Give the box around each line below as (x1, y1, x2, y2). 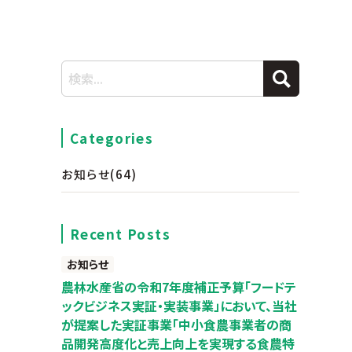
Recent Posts (69, 224, 171, 244)
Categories (69, 128, 154, 148)
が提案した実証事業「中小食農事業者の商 (61, 315, 292, 334)
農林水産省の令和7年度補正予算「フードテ (61, 277, 297, 296)
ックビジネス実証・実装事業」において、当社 (61, 296, 298, 315)
